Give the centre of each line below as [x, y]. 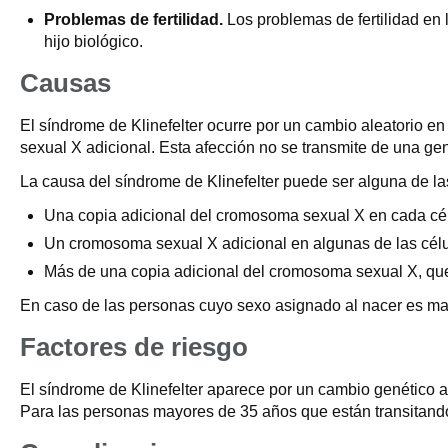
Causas [65, 83]
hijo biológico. [93, 41]
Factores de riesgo [134, 347]
